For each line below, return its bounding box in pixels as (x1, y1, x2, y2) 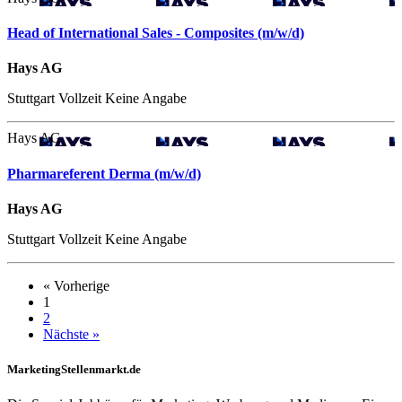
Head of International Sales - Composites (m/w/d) (7, 24, 304, 40)
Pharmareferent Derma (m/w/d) (7, 165, 201, 181)
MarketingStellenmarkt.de (7, 362, 141, 376)
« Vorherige (43, 277, 109, 293)
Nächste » (43, 326, 100, 342)
